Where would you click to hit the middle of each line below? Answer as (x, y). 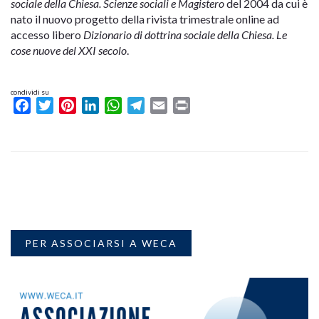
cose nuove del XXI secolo (69, 51)
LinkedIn (120, 105)
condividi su (30, 92)
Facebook (56, 105)
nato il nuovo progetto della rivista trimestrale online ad (145, 19)
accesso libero (47, 35)
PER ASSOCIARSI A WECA (101, 244)
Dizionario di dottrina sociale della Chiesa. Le (185, 35)
